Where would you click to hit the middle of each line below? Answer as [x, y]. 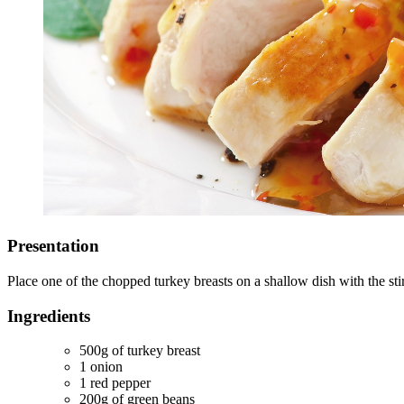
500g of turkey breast [140, 351]
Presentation [53, 246]
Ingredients [49, 316]
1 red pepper [115, 383]
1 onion [101, 367]
